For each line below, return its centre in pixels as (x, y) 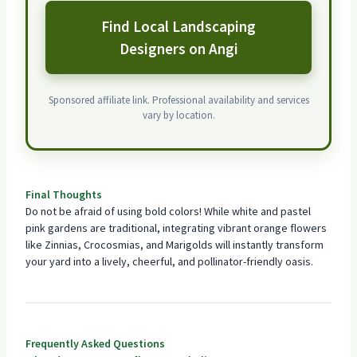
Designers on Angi (178, 49)
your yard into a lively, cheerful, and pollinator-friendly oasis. (169, 261)
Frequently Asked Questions (95, 343)
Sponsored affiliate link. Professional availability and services (178, 100)
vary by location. (178, 115)
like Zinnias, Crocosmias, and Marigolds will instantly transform (174, 244)
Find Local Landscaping (178, 27)
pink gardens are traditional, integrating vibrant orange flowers (176, 228)
